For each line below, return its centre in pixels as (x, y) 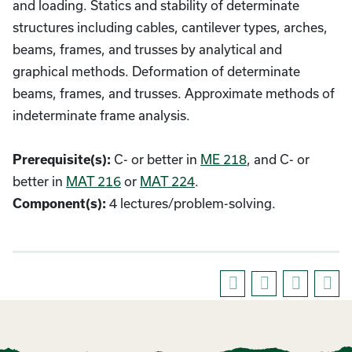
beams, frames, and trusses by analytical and (147, 49)
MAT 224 (167, 181)
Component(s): (59, 203)
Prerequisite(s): (62, 159)
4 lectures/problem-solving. (191, 203)
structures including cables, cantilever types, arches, (170, 27)
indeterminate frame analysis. (101, 115)
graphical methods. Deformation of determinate (156, 71)
